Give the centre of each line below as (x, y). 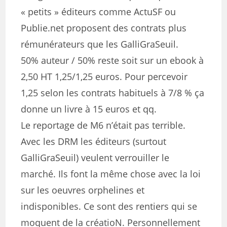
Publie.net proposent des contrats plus (104, 28)
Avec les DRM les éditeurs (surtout (94, 141)
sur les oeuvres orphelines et (83, 190)
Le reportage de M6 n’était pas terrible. (103, 125)
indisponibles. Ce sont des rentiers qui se (109, 206)
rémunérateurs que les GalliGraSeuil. (100, 44)
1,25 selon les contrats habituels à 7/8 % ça (113, 93)
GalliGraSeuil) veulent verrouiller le (95, 158)
